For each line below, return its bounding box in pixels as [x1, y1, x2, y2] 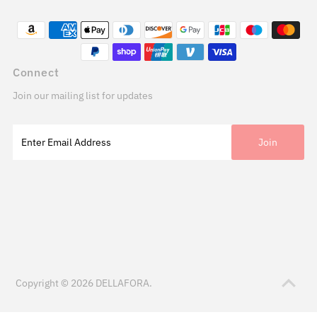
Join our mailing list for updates [12, 89, 153, 103]
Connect [12, 65, 59, 80]
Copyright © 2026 [16, 277, 96, 290]
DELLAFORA [96, 277, 150, 290]
